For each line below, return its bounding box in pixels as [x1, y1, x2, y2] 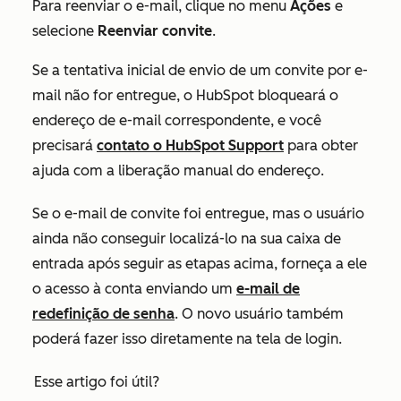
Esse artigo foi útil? [34, 373, 159, 391]
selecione [32, 22, 98, 40]
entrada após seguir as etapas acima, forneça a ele [32, 255, 367, 273]
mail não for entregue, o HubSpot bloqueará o [32, 87, 338, 105]
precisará [32, 137, 97, 155]
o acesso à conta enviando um [32, 280, 236, 298]
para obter [284, 137, 358, 155]
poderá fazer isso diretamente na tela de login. [32, 330, 342, 348]
